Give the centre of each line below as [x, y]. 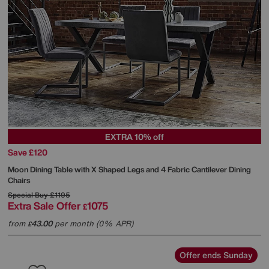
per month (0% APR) [93, 223]
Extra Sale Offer [44, 205]
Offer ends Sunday [216, 255]
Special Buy [28, 195]
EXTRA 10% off [134, 136]
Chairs [19, 180]
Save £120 [28, 152]
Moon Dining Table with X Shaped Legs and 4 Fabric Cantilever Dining [129, 169]
